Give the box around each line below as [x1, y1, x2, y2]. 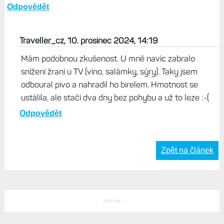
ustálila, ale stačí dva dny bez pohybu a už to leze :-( [20, 92, 209, 103]
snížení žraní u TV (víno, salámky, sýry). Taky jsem [20, 66, 197, 77]
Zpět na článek [161, 146, 214, 155]
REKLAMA [103, 198, 121, 204]
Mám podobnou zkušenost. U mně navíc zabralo [20, 53, 195, 64]
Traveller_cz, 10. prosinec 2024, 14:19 [19, 35, 158, 46]
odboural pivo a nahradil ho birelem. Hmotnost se [20, 79, 198, 90]
